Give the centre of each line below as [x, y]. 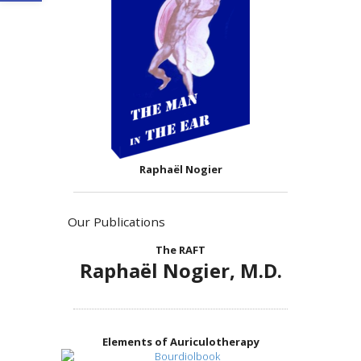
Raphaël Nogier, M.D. [180, 270]
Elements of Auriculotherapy [180, 341]
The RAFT [180, 249]
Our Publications [116, 222]
